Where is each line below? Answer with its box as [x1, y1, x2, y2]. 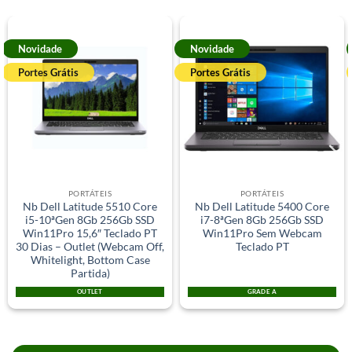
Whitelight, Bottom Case [30, 253, 150, 266]
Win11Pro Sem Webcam [202, 226, 322, 240]
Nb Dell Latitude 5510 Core [23, 200, 157, 213]
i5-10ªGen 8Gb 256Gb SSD [25, 213, 155, 226]
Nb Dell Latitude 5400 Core [195, 200, 329, 213]
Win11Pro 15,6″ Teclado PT [23, 226, 157, 240]
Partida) [70, 266, 110, 280]
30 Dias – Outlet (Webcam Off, [16, 240, 164, 253]
